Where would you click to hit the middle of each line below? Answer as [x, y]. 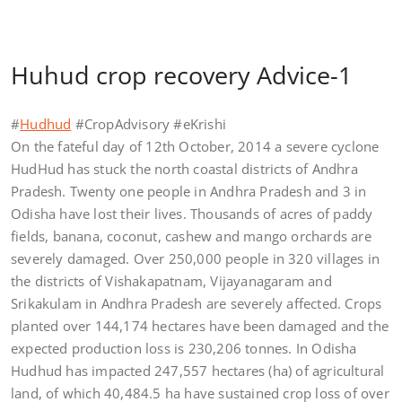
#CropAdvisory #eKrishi [149, 124]
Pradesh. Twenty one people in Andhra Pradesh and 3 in [189, 191]
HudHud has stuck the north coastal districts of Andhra [184, 169]
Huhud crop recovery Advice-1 [181, 75]
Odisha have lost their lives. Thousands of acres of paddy [192, 214]
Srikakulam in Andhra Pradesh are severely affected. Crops [197, 303]
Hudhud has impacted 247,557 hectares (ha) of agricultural [198, 371]
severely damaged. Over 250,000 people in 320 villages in [196, 258]
